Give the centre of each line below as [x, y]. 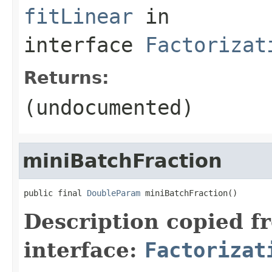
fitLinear [78, 16]
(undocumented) [109, 107]
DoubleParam [114, 193]
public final [55, 193]
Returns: [66, 77]
